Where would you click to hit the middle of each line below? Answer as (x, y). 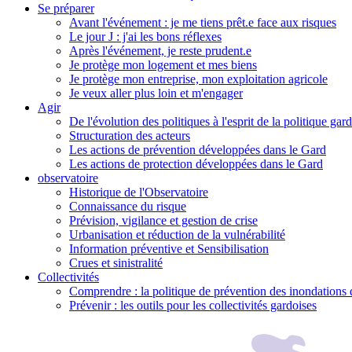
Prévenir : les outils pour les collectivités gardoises (193, 305)
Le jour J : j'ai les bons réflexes (145, 36)
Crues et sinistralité (116, 262)
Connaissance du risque (128, 206)
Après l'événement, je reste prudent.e (160, 50)
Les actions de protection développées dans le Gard (196, 163)
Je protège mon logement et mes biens (163, 64)
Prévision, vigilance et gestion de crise (163, 220)
